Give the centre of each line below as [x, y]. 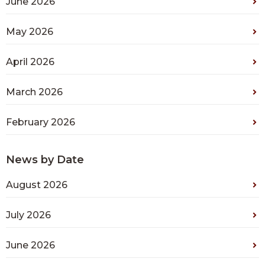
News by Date [45, 160]
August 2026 [37, 185]
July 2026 [28, 215]
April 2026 [30, 62]
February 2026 [41, 122]
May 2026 [30, 32]
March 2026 [34, 92]
